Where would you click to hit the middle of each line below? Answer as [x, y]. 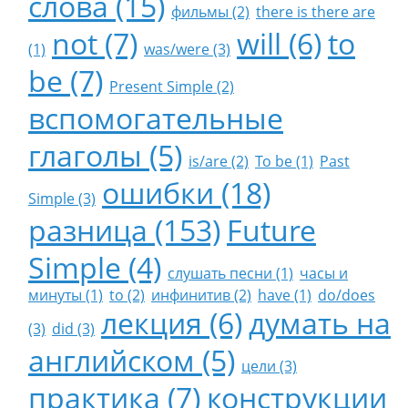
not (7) [95, 43]
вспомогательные [156, 118]
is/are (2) [219, 161]
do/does [347, 295]
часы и [324, 273]
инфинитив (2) [201, 295]
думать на [320, 323]
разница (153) [124, 230]
